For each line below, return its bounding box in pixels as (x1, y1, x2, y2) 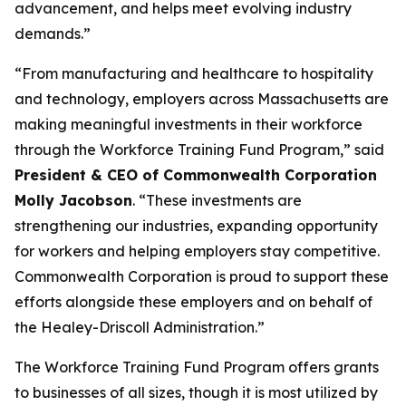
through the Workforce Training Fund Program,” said (14, 140, 384, 159)
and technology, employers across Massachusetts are (14, 90, 389, 108)
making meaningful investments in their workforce (14, 115, 362, 133)
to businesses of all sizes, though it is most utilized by (14, 383, 378, 401)
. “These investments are (132, 191, 302, 209)
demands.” (14, 24, 91, 43)
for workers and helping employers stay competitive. (14, 242, 380, 260)
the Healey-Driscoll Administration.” (14, 318, 265, 336)
